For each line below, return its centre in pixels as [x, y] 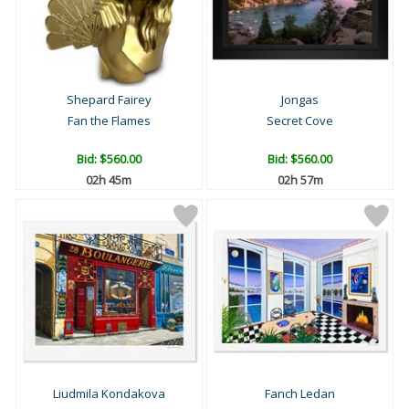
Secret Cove [300, 121]
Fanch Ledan [300, 394]
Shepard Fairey [109, 100]
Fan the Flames [109, 121]
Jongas [300, 100]
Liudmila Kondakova [109, 394]
